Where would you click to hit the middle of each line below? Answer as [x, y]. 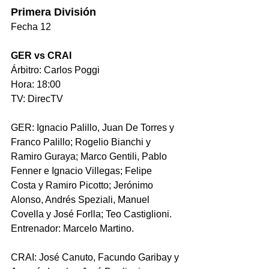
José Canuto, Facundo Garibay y [110, 258]
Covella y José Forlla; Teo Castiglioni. [91, 214]
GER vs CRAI [41, 56]
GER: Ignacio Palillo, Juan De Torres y [94, 128]
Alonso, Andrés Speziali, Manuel [81, 200]
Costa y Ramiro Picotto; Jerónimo [83, 186]
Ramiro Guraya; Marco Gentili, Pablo [90, 157]
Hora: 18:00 [36, 85]
